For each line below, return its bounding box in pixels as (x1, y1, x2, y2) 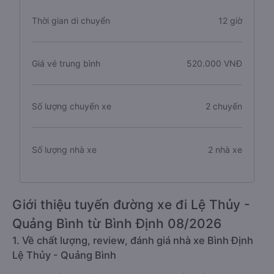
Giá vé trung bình (32, 58, 100, 68)
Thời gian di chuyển (32, 15, 110, 26)
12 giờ (218, 15, 242, 26)
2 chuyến (205, 101, 242, 111)
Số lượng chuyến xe (32, 101, 111, 111)
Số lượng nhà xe (32, 144, 97, 155)
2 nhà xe (207, 144, 242, 155)
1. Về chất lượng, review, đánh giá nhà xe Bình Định (12, 234, 253, 246)
